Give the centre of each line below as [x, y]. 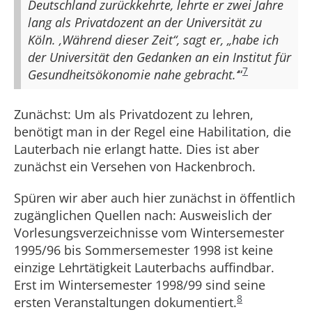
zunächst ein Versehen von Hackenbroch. [135, 166]
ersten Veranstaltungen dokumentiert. [125, 302]
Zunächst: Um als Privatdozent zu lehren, [134, 114]
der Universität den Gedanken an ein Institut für [159, 57]
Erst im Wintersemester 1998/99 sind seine [140, 285]
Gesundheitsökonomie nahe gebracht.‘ [133, 75]
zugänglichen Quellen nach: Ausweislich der [143, 215]
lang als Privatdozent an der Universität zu [145, 22]
